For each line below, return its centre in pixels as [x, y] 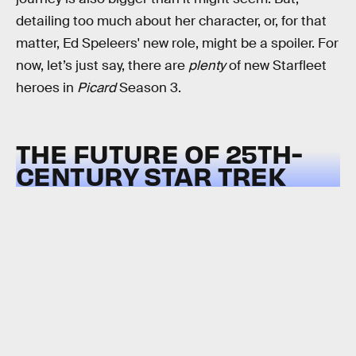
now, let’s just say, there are [102, 66]
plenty [207, 66]
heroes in [46, 88]
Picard [97, 88]
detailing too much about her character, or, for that [171, 21]
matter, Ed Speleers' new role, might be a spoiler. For [177, 44]
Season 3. [149, 88]
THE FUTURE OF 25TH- [159, 153]
